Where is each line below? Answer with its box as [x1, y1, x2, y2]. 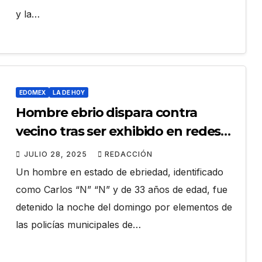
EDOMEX [19, 89, 46, 96]
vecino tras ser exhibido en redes [15, 123, 221, 140]
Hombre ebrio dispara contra [15, 105, 197, 121]
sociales [15, 142, 65, 158]
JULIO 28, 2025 [23, 150, 89, 159]
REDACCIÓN [104, 150, 153, 159]
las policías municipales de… [15, 219, 141, 231]
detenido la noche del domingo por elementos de [15, 201, 232, 213]
